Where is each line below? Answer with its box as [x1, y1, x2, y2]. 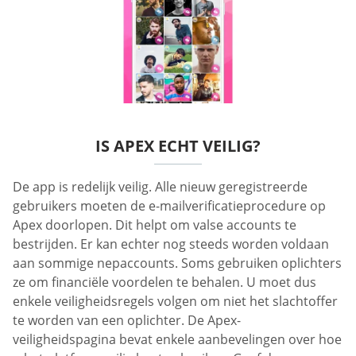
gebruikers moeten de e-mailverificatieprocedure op [13, 196, 326, 215]
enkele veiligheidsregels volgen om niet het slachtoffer [13, 292, 338, 310]
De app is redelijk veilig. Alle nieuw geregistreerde [13, 177, 308, 195]
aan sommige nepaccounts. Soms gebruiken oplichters [13, 253, 342, 272]
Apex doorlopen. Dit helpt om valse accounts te [13, 215, 296, 234]
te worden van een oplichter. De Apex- [13, 311, 241, 329]
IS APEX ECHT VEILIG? [95, 134, 261, 157]
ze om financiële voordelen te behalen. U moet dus [13, 273, 316, 291]
